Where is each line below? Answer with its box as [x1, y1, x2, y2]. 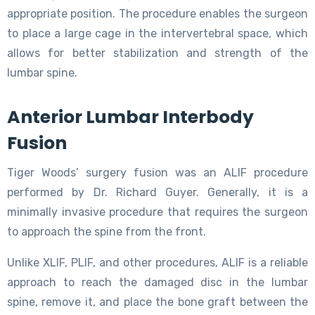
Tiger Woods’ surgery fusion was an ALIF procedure [7, 165, 308, 179]
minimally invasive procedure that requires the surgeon [7, 205, 308, 219]
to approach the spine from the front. [7, 224, 206, 238]
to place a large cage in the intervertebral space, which [7, 26, 308, 40]
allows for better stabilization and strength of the [7, 46, 308, 60]
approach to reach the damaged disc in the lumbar [7, 275, 308, 289]
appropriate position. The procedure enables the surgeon [7, 6, 308, 20]
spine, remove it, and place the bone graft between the [7, 295, 308, 309]
